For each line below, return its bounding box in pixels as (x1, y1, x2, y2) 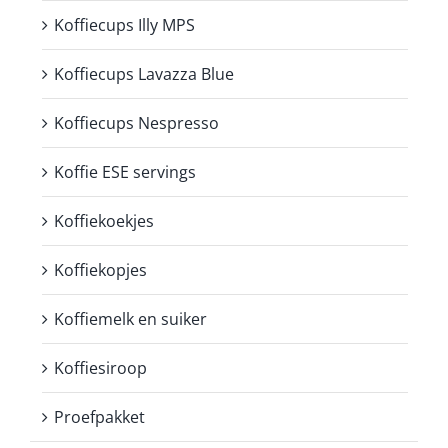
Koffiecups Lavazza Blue (54, 62, 234, 85)
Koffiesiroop (54, 356, 147, 379)
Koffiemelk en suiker (54, 307, 207, 330)
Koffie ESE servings (54, 160, 196, 183)
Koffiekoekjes (54, 209, 154, 232)
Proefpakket (54, 405, 145, 428)
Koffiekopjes (54, 258, 147, 281)
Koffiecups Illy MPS (54, 13, 195, 36)
